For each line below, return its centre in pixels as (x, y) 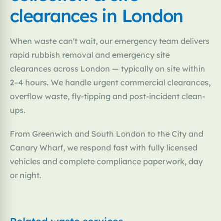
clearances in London (96, 16)
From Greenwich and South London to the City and (107, 134)
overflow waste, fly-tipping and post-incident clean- (108, 96)
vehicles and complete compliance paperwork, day (106, 162)
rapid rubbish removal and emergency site (90, 55)
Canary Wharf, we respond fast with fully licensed (104, 148)
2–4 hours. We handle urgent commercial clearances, (110, 83)
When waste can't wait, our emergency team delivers (110, 41)
